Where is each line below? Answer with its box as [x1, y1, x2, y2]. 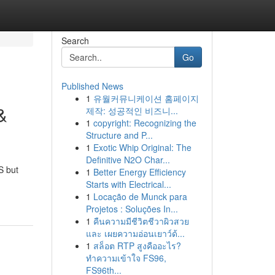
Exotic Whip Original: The [93, 141, 192, 153]
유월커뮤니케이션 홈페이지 [93, 92, 199, 104]
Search [61, 34, 89, 47]
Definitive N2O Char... [85, 153, 170, 166]
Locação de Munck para [93, 190, 187, 203]
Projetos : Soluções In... [85, 203, 178, 215]
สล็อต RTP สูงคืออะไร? [93, 239, 181, 252]
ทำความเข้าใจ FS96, [85, 252, 166, 264]
